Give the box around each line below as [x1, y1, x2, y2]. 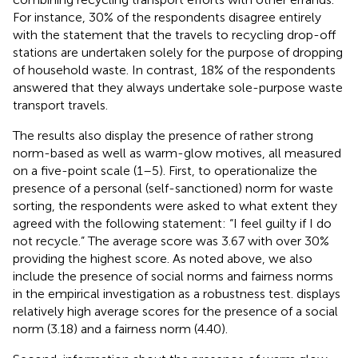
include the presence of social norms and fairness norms [13, 268, 333, 284]
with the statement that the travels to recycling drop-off [13, 27, 336, 43]
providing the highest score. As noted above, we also [13, 251, 312, 267]
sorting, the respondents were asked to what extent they [13, 198, 337, 214]
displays [296, 286, 340, 302]
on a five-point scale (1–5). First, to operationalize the [13, 163, 317, 179]
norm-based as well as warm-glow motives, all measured [13, 145, 341, 161]
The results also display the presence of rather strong [13, 128, 313, 144]
